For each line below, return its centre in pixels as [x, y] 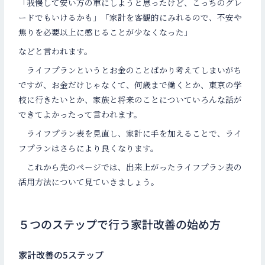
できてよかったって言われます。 [80, 114]
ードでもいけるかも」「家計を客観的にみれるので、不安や [130, 17]
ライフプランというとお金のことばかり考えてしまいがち [130, 70]
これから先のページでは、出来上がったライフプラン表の [130, 167]
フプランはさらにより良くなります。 [89, 148]
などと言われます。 [56, 51]
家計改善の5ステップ [61, 254]
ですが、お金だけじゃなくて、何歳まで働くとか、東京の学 [130, 85]
